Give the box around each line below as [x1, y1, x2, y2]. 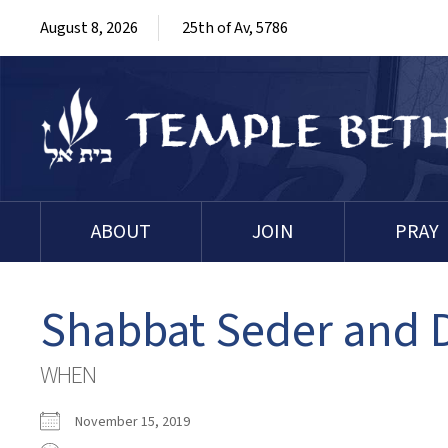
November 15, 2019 [75, 412, 202, 433]
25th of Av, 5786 [182, 17, 288, 39]
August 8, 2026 [40, 17, 138, 39]
